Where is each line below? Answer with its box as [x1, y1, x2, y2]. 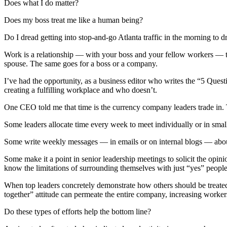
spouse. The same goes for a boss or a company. [4, 59, 158, 68]
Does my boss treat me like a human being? [4, 16, 143, 25]
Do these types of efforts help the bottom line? [4, 207, 151, 216]
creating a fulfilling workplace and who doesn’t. [4, 86, 157, 95]
